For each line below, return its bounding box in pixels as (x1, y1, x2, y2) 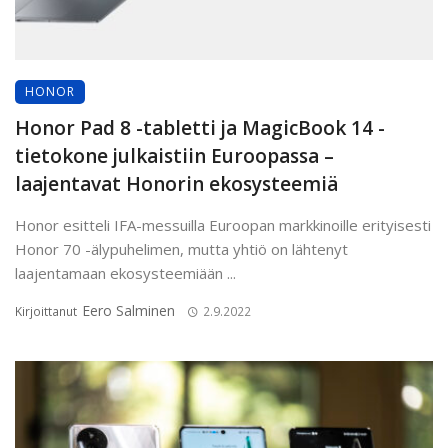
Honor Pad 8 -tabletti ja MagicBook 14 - (15, 114, 385, 141)
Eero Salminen (82, 300, 175, 320)
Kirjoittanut (15, 302, 80, 320)
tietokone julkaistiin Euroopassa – (15, 142, 334, 169)
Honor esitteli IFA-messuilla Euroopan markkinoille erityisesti (15, 214, 431, 235)
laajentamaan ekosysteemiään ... (15, 262, 236, 283)
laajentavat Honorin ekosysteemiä (15, 170, 338, 197)
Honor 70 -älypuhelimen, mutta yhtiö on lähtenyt (15, 238, 348, 259)
